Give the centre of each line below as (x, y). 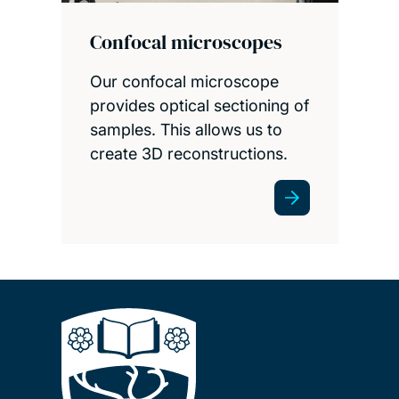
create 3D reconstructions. (188, 154)
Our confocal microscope (184, 82)
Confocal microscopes (186, 42)
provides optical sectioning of (199, 106)
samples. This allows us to (186, 130)
